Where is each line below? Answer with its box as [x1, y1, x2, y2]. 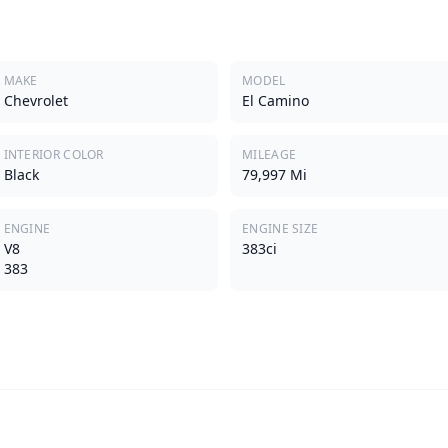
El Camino [242, 90, 309, 110]
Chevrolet [3, 90, 68, 110]
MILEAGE [242, 145, 297, 163]
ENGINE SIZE [242, 219, 319, 237]
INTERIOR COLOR [3, 145, 104, 163]
